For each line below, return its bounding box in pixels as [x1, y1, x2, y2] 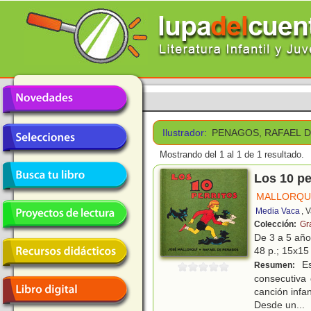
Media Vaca [255, 206, 300, 217]
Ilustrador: [162, 127, 207, 138]
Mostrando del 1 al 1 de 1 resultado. [160, 149, 304, 160]
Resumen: [254, 260, 297, 271]
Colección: [254, 219, 299, 230]
